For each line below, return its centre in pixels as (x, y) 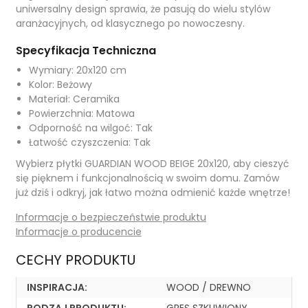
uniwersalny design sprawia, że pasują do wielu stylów (143, 9)
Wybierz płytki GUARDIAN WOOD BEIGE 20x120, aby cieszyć (152, 164)
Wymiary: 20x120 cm (77, 70)
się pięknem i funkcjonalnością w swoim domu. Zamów (147, 178)
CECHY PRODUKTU (75, 260)
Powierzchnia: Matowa (81, 113)
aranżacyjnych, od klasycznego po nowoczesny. (130, 23)
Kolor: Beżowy (60, 85)
